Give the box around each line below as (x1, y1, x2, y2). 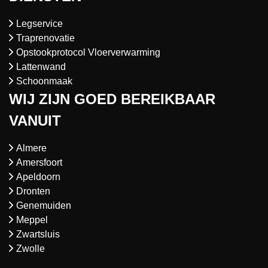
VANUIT (9, 112, 61, 129)
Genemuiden (16, 200, 71, 211)
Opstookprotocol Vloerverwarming (16, 47, 160, 58)
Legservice (16, 19, 63, 29)
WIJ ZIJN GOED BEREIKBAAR (9, 91, 215, 108)
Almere (16, 143, 47, 154)
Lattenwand (16, 62, 66, 72)
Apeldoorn (16, 172, 60, 182)
